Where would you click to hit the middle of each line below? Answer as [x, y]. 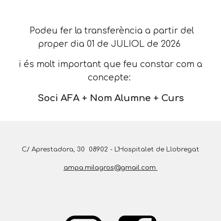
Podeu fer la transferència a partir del [110, 31]
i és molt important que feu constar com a [110, 64]
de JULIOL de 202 [136, 44]
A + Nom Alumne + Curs [128, 98]
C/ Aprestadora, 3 [51, 149]
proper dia [62, 44]
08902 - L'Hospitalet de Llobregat [144, 149]
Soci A [52, 98]
